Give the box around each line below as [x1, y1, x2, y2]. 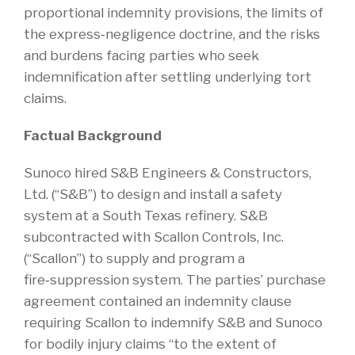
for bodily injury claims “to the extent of [24, 335, 277, 352]
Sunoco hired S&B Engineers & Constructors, [24, 164, 311, 181]
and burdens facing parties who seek [24, 47, 259, 63]
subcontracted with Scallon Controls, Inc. [24, 228, 284, 245]
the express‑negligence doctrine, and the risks [24, 25, 320, 42]
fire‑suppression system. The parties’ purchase [24, 271, 326, 288]
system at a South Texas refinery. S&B [24, 207, 268, 223]
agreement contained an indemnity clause [24, 292, 292, 309]
